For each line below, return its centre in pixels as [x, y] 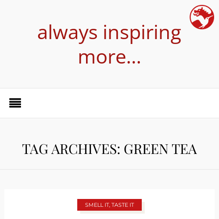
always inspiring [109, 32]
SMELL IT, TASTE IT [109, 205]
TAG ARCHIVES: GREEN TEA [109, 148]
